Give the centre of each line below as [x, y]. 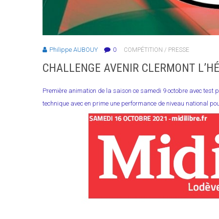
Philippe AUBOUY [74, 50]
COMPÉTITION [143, 50]
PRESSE [179, 50]
